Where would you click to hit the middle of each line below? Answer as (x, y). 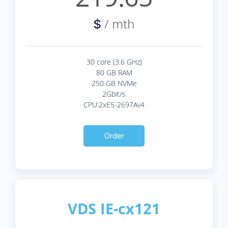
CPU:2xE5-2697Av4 (114, 104)
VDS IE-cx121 (114, 208)
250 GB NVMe (114, 83)
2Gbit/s (114, 94)
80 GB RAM (114, 72)
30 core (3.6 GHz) (114, 62)
